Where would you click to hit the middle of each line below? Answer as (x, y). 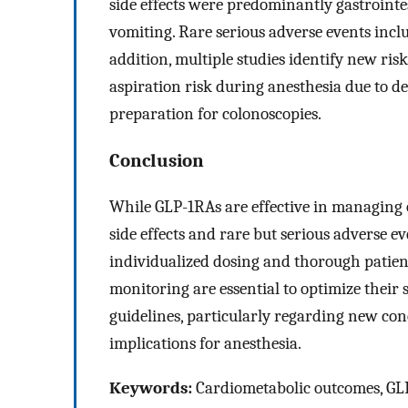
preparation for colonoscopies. (215, 113)
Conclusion (157, 160)
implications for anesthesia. (205, 344)
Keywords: (151, 388)
